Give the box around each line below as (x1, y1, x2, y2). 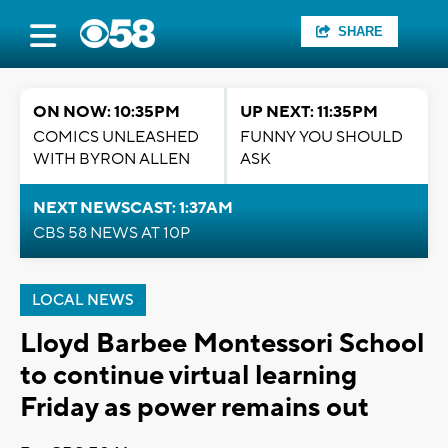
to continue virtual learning (20, 358, 357, 393)
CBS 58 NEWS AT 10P (33, 223, 190, 243)
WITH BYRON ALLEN (33, 149, 190, 169)
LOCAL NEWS (32, 291, 134, 310)
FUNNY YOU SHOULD (240, 127, 403, 147)
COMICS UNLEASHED (33, 127, 199, 147)
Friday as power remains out (20, 390, 369, 425)
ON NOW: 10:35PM (33, 102, 180, 122)
